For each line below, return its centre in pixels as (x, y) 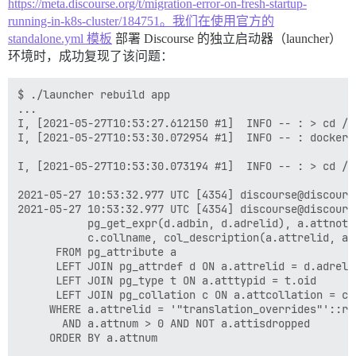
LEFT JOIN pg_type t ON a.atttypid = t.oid (30, 281)
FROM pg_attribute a (30, 252)
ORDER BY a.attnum (30, 338)
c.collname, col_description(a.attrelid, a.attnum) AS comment (30, 238)
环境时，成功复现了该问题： (91, 56)
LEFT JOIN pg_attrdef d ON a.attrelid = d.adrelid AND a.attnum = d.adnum (30, 266)
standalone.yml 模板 (60, 39)
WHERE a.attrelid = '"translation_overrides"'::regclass (30, 309)
